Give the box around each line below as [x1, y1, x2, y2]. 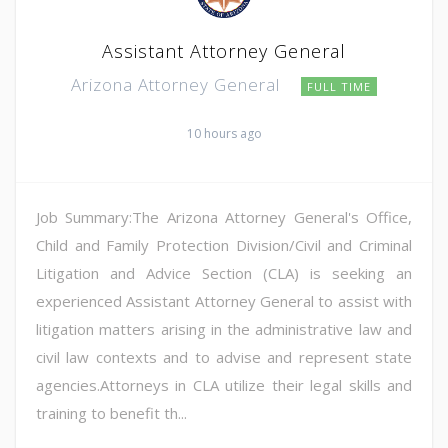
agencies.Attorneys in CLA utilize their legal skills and [36, 375, 412, 396]
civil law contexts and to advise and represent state [36, 347, 412, 368]
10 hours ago [186, 125, 262, 143]
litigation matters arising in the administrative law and [36, 319, 412, 340]
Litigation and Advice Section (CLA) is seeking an [36, 263, 412, 284]
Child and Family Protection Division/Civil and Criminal [36, 235, 412, 256]
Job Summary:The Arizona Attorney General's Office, [36, 207, 412, 228]
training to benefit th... [36, 403, 187, 424]
